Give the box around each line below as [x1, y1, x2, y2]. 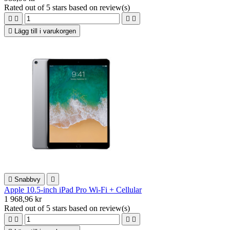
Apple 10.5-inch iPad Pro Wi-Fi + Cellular [4, 185, 142, 194]
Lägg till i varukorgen [14, 27, 76, 35]
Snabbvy [14, 175, 41, 183]
